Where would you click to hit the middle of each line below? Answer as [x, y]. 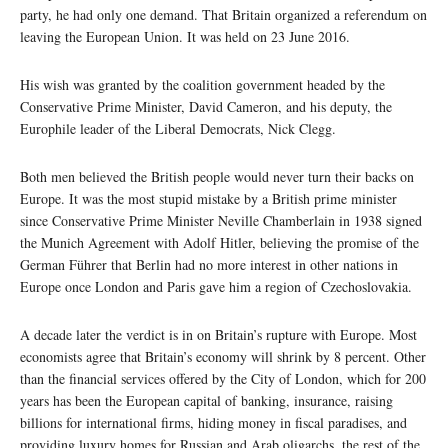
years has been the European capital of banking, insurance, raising [206, 401]
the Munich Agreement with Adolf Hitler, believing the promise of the [219, 243]
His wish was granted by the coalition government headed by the [202, 85]
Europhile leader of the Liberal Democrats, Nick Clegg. [178, 129]
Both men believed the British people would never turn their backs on [217, 177]
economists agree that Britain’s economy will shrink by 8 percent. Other [223, 357]
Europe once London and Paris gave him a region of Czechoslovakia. [216, 287]
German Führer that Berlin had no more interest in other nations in [209, 265]
